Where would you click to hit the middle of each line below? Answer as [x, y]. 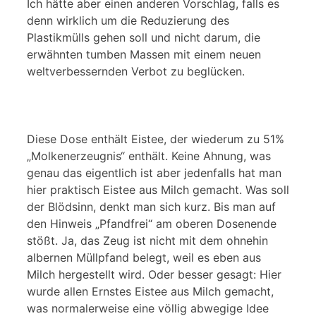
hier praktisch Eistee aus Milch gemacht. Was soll [158, 190]
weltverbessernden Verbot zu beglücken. [136, 72]
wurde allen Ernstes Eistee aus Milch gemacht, [150, 292]
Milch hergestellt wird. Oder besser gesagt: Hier [154, 275]
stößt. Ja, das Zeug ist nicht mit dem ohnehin [147, 241]
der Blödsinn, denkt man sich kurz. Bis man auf [151, 207]
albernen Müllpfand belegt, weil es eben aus [144, 258]
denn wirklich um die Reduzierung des [128, 21]
